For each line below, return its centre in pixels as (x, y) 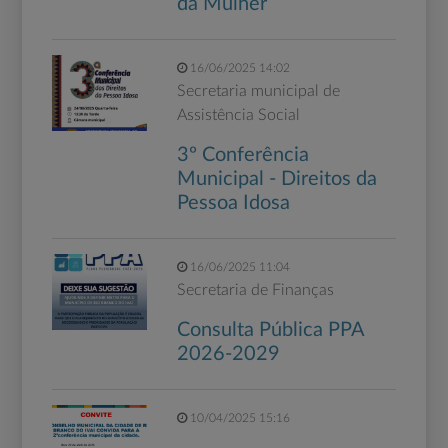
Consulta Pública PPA (270, 330)
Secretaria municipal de (258, 91)
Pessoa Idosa (233, 203)
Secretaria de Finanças (255, 290)
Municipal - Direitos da (276, 179)
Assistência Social (238, 115)
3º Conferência (242, 155)
